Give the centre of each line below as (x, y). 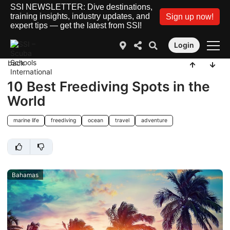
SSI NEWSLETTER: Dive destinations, (81, 7)
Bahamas (25, 175)
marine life (26, 121)
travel (122, 121)
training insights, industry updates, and (80, 16)
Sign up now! (190, 16)
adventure (154, 121)
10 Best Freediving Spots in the (109, 86)
